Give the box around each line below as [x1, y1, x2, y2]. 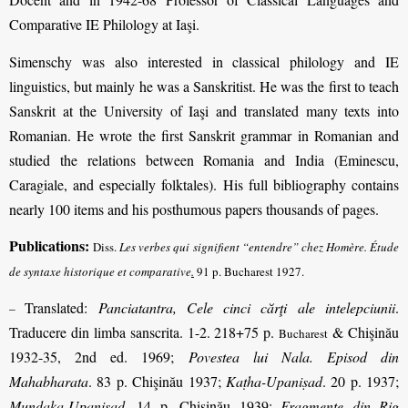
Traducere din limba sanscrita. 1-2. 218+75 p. [9, 321, 280, 342]
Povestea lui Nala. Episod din [188, 346, 399, 366]
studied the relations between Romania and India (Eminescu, [9, 149, 399, 169]
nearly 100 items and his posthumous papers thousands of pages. [9, 199, 379, 219]
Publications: [9, 235, 89, 257]
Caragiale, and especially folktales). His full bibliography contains [9, 174, 399, 194]
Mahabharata [9, 371, 88, 391]
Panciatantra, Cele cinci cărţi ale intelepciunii [97, 297, 396, 317]
